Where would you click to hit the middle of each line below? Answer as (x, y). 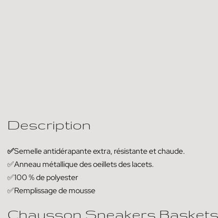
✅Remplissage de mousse (51, 190)
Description (49, 124)
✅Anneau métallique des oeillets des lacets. (81, 164)
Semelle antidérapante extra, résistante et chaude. (100, 151)
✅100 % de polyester (43, 177)
